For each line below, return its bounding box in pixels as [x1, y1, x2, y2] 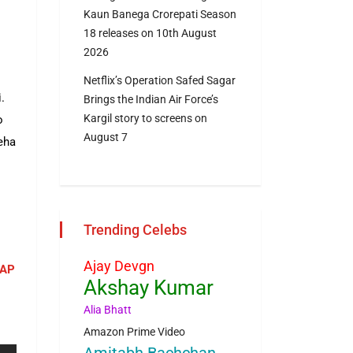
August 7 [84, 131, 128, 144]
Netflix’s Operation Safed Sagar [84, 74, 236, 87]
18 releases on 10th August [84, 27, 217, 40]
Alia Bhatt [84, 303, 132, 317]
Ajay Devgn [84, 258, 154, 275]
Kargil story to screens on [84, 112, 207, 125]
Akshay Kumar [84, 276, 214, 300]
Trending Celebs [84, 221, 187, 239]
